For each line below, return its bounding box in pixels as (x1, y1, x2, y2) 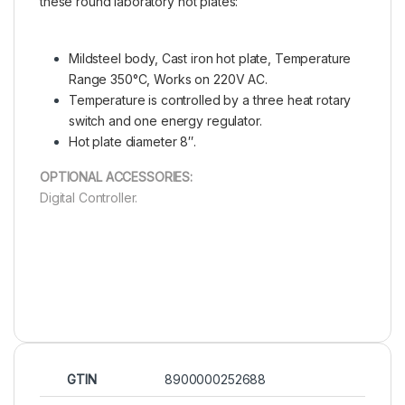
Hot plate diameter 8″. (69, 133, 196, 149)
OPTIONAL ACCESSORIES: (40, 168, 193, 184)
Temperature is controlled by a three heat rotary (69, 91, 352, 108)
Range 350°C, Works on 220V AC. (69, 71, 268, 87)
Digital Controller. (40, 189, 138, 205)
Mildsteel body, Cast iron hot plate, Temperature (69, 50, 352, 66)
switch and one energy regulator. (69, 112, 262, 128)
